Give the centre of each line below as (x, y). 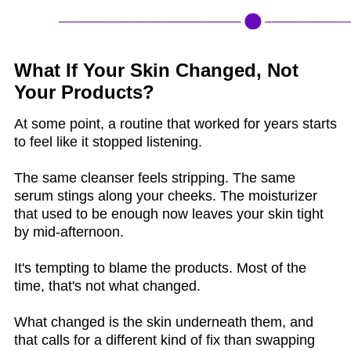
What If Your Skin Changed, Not (156, 70)
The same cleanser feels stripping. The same (155, 177)
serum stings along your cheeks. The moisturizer (166, 195)
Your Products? (84, 92)
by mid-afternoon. (69, 232)
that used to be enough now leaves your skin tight (169, 213)
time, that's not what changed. (107, 286)
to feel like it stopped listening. (108, 141)
